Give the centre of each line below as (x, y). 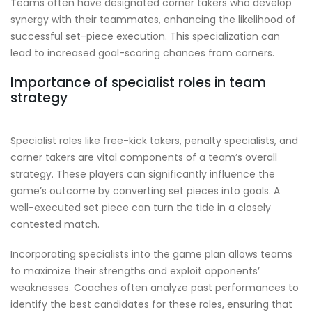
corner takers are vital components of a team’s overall (144, 157)
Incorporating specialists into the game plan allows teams (151, 255)
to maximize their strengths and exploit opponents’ (135, 271)
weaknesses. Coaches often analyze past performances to (155, 288)
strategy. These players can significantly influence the (143, 174)
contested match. (55, 224)
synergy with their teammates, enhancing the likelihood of (153, 20)
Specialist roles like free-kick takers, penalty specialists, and (154, 140)
